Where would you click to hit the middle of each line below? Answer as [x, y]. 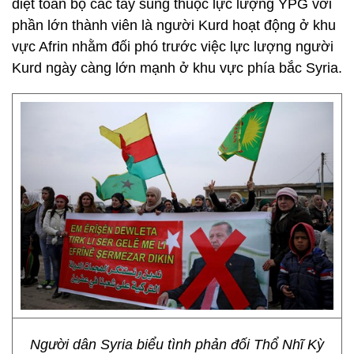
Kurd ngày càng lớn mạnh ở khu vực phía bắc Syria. [177, 68]
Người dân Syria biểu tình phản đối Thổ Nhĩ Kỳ [177, 345]
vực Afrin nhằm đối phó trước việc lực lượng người [173, 47]
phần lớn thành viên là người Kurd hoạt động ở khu [174, 25]
